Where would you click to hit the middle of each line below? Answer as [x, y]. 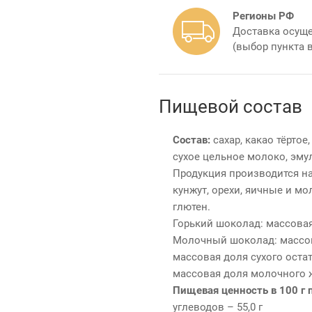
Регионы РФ [263, 16]
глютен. [192, 206]
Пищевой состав [231, 106]
